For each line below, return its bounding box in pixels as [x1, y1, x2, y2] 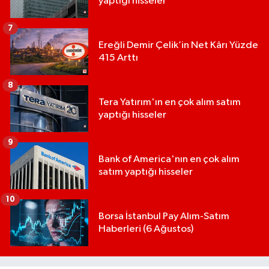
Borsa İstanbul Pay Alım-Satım [98, 211, 229, 222]
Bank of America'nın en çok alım [98, 154, 240, 165]
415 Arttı [98, 53, 138, 64]
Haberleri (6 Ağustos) [98, 224, 193, 235]
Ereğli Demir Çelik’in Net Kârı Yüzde [98, 40, 258, 51]
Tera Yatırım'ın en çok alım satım [98, 97, 241, 108]
